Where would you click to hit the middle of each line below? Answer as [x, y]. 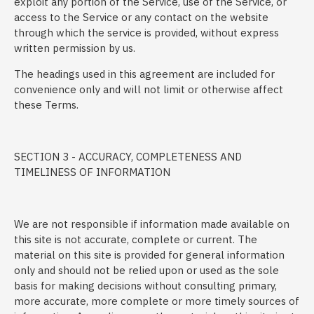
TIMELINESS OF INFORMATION [92, 172]
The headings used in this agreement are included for [144, 74]
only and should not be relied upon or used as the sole [146, 270]
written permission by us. [75, 48]
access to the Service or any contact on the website [141, 17]
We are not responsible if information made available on [152, 224]
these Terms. [46, 105]
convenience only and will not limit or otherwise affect [149, 89]
